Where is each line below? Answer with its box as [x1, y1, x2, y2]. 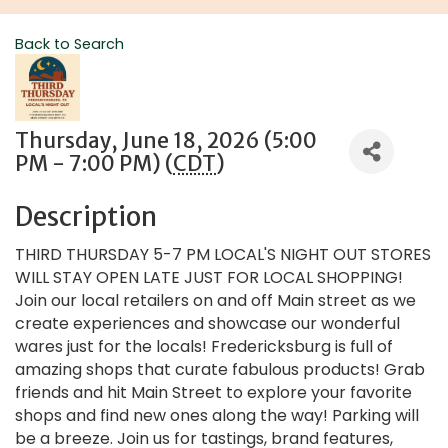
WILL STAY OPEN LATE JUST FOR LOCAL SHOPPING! [15, 266, 403, 289]
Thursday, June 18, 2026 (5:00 [15, 127, 317, 154]
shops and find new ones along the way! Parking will [15, 404, 419, 427]
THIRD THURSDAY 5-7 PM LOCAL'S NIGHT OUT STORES [15, 243, 431, 266]
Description [15, 200, 157, 233]
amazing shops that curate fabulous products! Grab [15, 358, 425, 381]
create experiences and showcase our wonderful [15, 312, 400, 335]
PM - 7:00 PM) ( [15, 150, 173, 177]
